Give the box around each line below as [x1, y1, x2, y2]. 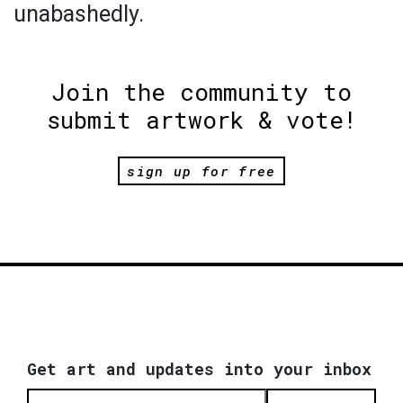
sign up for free [127, 161, 276, 180]
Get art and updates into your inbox [27, 357, 372, 380]
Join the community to [51, 76, 352, 108]
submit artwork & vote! [46, 104, 357, 136]
